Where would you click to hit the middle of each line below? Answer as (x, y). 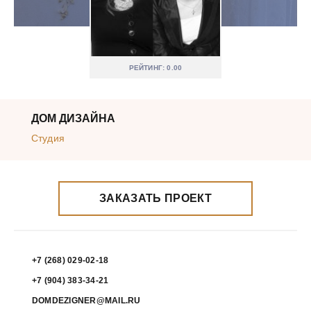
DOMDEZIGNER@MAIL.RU (86, 301)
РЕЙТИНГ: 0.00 (155, 68)
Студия (48, 138)
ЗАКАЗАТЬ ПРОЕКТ (155, 198)
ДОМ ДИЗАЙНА (73, 118)
